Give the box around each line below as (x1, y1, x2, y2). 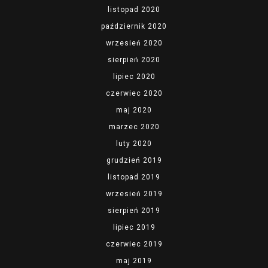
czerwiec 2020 (105, 89, 163, 98)
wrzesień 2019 (105, 190, 163, 199)
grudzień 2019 (106, 156, 162, 165)
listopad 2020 (108, 5, 160, 14)
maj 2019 (116, 257, 152, 266)
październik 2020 (101, 22, 167, 31)
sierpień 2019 (108, 206, 160, 215)
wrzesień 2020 (105, 39, 163, 48)
